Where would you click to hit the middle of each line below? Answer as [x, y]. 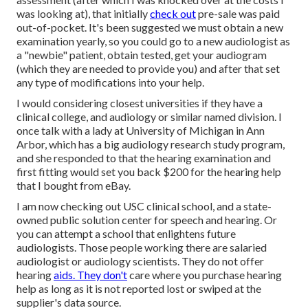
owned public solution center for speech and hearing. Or [147, 220]
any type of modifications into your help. [110, 82]
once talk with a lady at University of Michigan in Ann [141, 131]
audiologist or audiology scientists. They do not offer [140, 261]
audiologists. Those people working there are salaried [142, 247]
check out [173, 14]
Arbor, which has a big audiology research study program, [151, 144]
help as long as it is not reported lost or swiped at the [139, 289]
